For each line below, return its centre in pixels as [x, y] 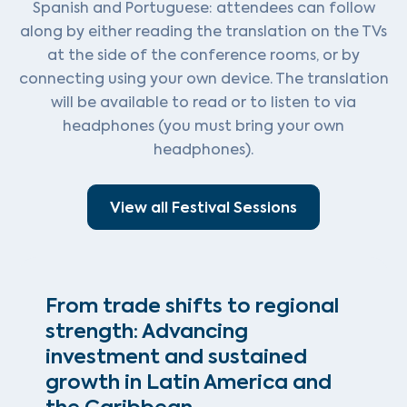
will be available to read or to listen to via [203, 102]
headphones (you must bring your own [203, 126]
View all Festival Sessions [203, 207]
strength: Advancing [147, 331]
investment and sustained [176, 357]
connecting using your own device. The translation [203, 79]
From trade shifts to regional [192, 306]
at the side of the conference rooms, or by [203, 55]
